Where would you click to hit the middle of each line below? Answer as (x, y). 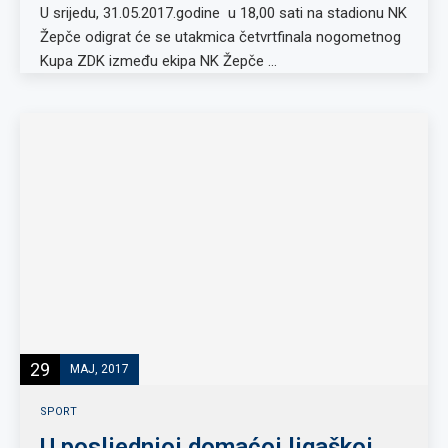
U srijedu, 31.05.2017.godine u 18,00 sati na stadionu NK (223, 13)
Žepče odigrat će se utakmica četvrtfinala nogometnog (220, 37)
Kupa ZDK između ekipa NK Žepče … (158, 61)
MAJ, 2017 (99, 368)
